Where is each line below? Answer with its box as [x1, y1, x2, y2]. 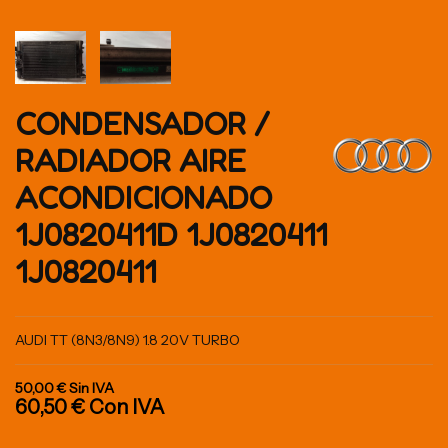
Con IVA [89, 394, 165, 419]
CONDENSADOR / [15, 104, 270, 143]
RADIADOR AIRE [15, 141, 246, 180]
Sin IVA [69, 378, 114, 397]
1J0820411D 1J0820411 [15, 215, 327, 254]
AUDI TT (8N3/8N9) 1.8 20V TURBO [15, 330, 240, 349]
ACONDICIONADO [15, 178, 272, 217]
